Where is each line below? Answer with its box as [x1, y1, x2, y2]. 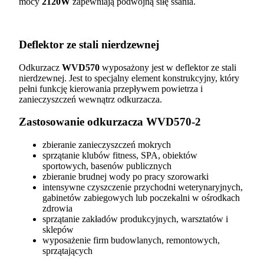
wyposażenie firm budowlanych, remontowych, [42, 235, 220, 245]
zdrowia [42, 203, 72, 213]
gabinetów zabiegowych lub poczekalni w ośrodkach [42, 192, 240, 203]
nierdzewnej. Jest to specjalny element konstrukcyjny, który [19, 72, 239, 83]
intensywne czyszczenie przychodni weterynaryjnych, [42, 181, 243, 192]
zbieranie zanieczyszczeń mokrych [42, 139, 171, 150]
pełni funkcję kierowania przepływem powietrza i [19, 83, 203, 94]
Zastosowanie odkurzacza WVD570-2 [19, 115, 201, 128]
